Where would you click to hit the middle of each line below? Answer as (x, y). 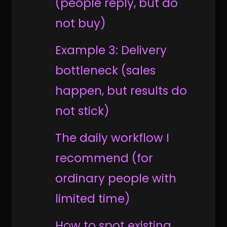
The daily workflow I (112, 138)
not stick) (83, 111)
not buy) (81, 23)
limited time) (93, 198)
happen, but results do (121, 90)
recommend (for (104, 158)
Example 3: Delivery (111, 50)
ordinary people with (116, 178)
